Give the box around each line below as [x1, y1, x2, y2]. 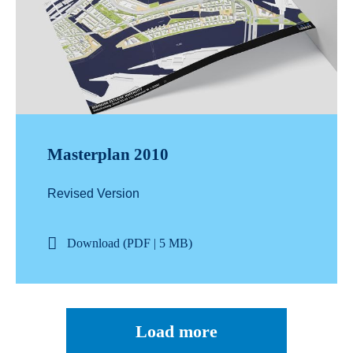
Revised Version [47, 187, 139, 201]
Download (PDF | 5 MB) [66, 236, 192, 251]
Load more [136, 321, 217, 342]
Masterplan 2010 [47, 145, 169, 165]
